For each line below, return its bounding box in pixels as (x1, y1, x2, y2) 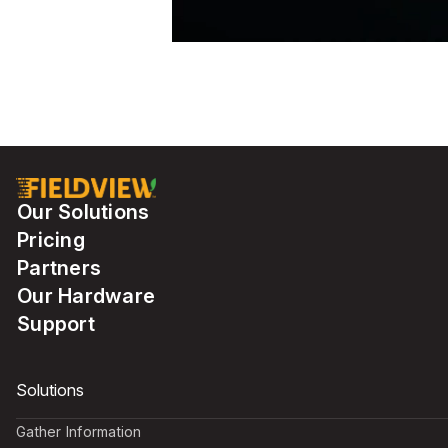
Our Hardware (17, 283, 155, 308)
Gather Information (16, 422, 142, 440)
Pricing (17, 227, 85, 252)
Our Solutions (17, 199, 150, 224)
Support (17, 311, 95, 336)
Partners (17, 255, 101, 280)
